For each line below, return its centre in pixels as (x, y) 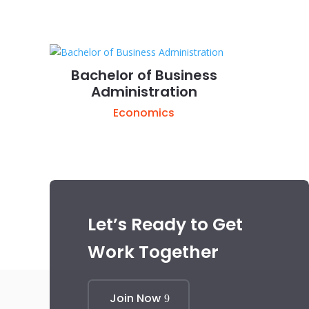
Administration (144, 92)
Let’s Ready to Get (165, 225)
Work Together (153, 252)
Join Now (135, 299)
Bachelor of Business (144, 76)
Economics (144, 112)
